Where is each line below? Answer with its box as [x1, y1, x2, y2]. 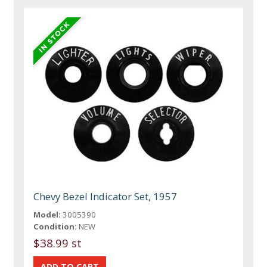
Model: [33, 209, 61, 221]
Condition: [33, 221, 77, 232]
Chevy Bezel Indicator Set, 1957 [33, 190, 178, 204]
